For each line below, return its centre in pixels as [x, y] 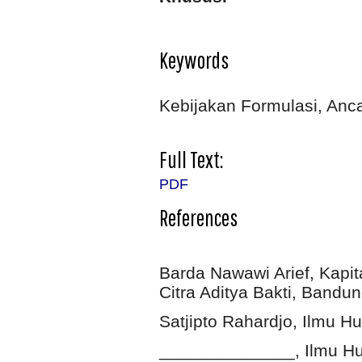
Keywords [194, 60]
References [198, 217]
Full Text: [191, 159]
